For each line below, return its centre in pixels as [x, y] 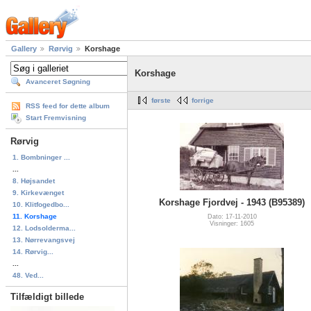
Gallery [24, 49]
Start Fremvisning [56, 118]
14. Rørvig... [33, 251]
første [161, 101]
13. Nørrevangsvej [44, 239]
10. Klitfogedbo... [41, 204]
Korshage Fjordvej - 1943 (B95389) [232, 202]
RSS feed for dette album [68, 106]
